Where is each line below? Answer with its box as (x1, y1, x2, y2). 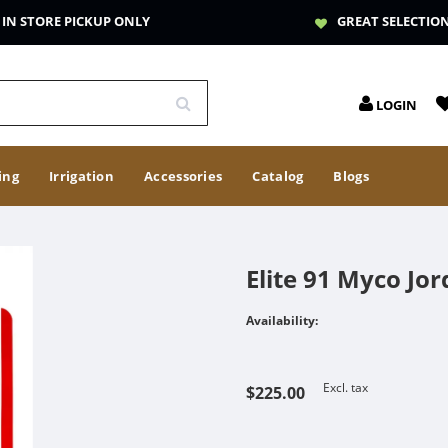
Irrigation (49, 167, 115, 185)
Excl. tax (323, 379, 369, 396)
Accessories (144, 167, 223, 185)
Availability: (246, 312, 319, 329)
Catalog (252, 167, 304, 185)
